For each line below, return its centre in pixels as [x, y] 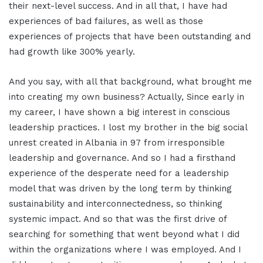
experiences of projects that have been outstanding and [130, 37]
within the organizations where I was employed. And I [125, 250]
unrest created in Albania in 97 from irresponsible [117, 143]
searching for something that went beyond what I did [124, 235]
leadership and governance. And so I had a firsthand [122, 158]
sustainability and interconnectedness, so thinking [116, 204]
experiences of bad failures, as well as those [106, 21]
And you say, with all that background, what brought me [130, 82]
